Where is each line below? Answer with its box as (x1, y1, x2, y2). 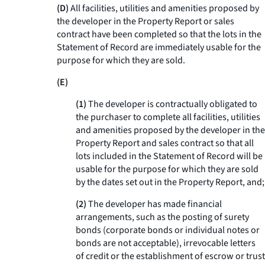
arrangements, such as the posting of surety (76, 211, 249, 224)
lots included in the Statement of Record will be (76, 150, 263, 163)
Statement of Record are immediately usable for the (57, 41, 261, 54)
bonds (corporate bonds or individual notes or (76, 224, 260, 237)
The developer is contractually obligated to (86, 98, 257, 111)
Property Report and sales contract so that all (76, 137, 254, 150)
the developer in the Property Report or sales (57, 15, 234, 28)
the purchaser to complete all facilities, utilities (76, 111, 260, 124)
